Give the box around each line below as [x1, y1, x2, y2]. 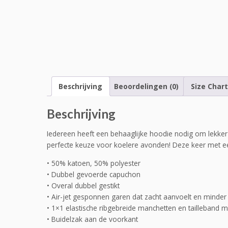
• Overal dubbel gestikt [47, 180, 120, 190]
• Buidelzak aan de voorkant [47, 214, 138, 224]
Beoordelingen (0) [114, 81, 179, 92]
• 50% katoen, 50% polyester [47, 158, 140, 168]
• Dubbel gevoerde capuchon [47, 169, 140, 179]
